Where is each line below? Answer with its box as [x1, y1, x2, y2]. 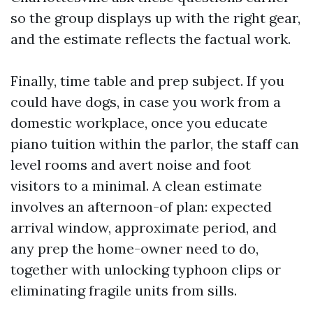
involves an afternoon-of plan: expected [10, 198, 272, 215]
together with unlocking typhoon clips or [10, 261, 281, 278]
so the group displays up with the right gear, [10, 9, 300, 27]
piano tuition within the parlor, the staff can [10, 135, 299, 152]
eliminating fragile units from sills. [10, 282, 237, 299]
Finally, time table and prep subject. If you [10, 72, 284, 89]
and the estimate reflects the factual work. [10, 30, 291, 48]
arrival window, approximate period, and [10, 219, 277, 236]
